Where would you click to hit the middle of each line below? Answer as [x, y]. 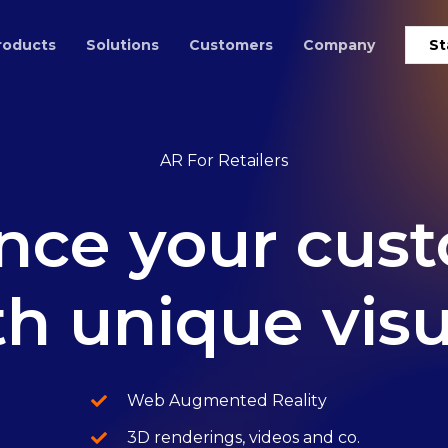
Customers [231, 45]
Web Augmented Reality [226, 400]
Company [339, 45]
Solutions [122, 45]
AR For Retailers [224, 160]
